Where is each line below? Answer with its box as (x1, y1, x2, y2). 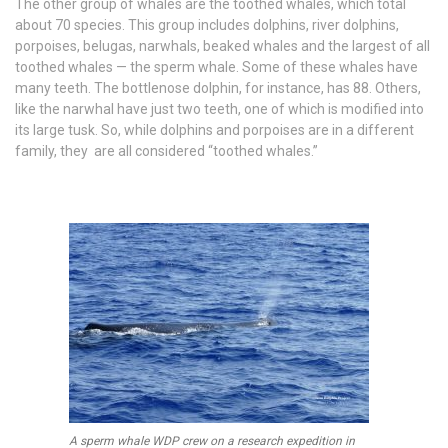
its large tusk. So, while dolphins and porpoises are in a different (15, 122, 414, 139)
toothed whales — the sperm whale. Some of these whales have (15, 59, 418, 76)
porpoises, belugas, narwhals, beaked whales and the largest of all (15, 38, 430, 55)
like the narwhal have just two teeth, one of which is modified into (15, 101, 424, 118)
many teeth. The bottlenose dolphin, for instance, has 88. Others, (15, 80, 421, 97)
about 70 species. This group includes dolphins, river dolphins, (15, 17, 399, 34)
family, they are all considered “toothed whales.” (15, 143, 318, 160)
